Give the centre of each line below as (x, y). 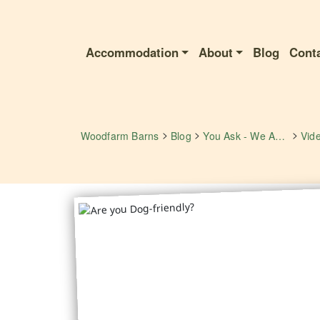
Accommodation (132, 52)
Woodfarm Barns (120, 135)
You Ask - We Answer (280, 135)
